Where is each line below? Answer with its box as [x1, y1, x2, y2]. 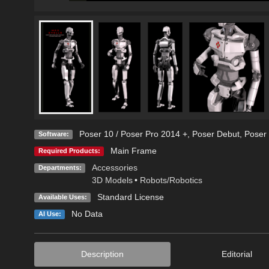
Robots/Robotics [139, 175, 202, 185]
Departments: [38, 163, 82, 171]
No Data [71, 208, 103, 219]
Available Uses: [38, 193, 87, 201]
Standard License [97, 192, 164, 202]
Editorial [222, 249, 253, 259]
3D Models [91, 175, 133, 185]
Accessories [91, 162, 138, 172]
